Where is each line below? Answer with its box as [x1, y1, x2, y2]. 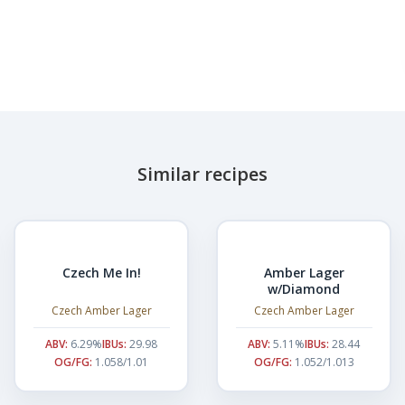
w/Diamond [268, 279, 340, 297]
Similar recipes [137, 162, 268, 186]
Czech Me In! [61, 263, 141, 281]
